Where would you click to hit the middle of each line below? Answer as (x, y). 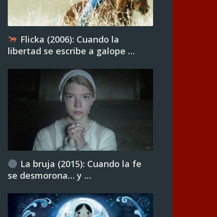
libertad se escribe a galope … (71, 51)
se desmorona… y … (49, 175)
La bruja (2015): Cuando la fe (79, 164)
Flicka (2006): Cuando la (68, 39)
